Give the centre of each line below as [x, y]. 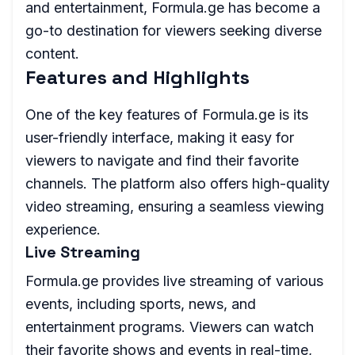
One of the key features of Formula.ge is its [167, 115]
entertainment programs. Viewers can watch [170, 327]
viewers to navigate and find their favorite [162, 160]
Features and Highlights [137, 77]
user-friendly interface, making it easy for [160, 137]
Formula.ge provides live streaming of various [174, 281]
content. [52, 53]
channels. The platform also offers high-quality [177, 183]
